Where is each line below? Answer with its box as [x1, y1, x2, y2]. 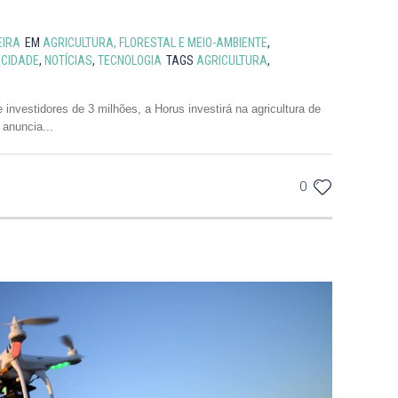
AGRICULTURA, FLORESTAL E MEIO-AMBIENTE [43, 36, 267, 51]
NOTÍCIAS [44, 53, 92, 68]
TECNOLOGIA [98, 53, 162, 68]
